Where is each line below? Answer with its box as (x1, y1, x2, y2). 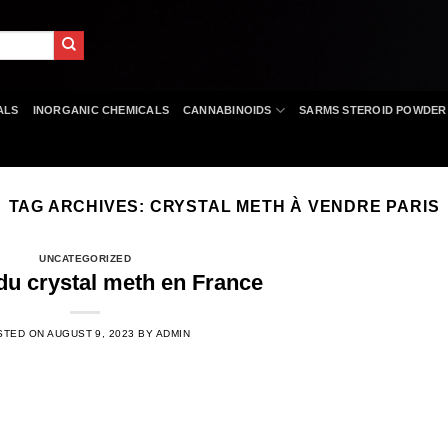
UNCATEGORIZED (39, 253, 132, 264)
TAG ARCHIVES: (8, 198, 150, 215)
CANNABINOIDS (182, 104, 272, 116)
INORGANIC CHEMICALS (32, 104, 169, 116)
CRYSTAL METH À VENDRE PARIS (149, 198, 440, 215)
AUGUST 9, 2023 (47, 327, 135, 339)
